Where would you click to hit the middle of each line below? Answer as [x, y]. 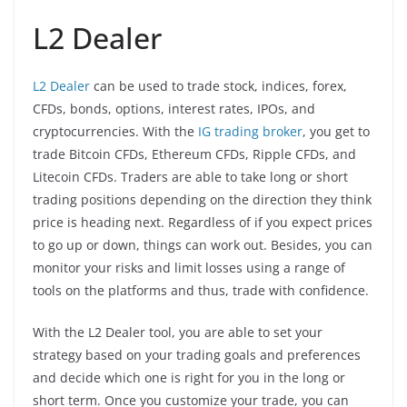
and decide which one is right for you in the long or [189, 377]
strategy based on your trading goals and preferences [197, 354]
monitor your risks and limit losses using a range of [189, 267]
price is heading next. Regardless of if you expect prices [203, 222]
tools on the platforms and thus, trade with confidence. [201, 290]
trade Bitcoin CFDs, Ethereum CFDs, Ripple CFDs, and [194, 154]
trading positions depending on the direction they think [202, 199]
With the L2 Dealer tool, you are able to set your [178, 332]
